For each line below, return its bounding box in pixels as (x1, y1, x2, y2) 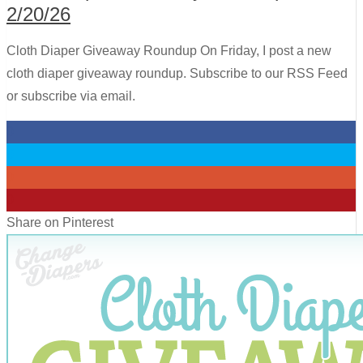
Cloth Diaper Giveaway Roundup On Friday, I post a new (6, 43, 331, 58)
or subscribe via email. (6, 88, 135, 103)
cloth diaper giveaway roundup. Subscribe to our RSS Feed (6, 66, 348, 80)
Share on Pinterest (6, 215, 113, 229)
